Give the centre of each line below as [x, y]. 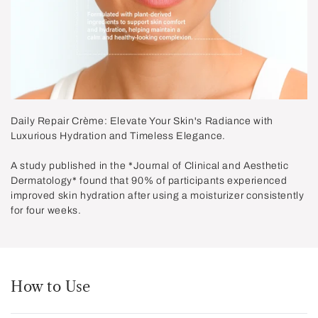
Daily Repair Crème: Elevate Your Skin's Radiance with [142, 121]
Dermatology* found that [71, 180]
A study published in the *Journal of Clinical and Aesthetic [150, 165]
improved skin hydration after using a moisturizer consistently [158, 195]
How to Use [51, 286]
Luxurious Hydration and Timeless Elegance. [118, 136]
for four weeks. [48, 210]
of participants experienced [221, 180]
